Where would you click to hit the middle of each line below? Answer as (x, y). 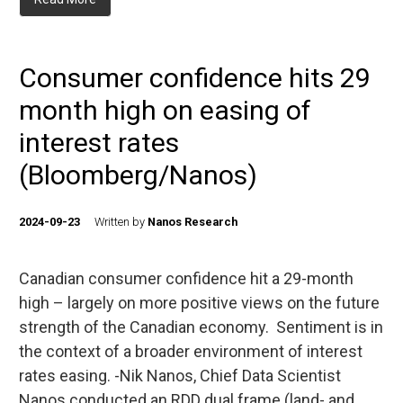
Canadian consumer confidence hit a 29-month (186, 278)
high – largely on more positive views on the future (199, 303)
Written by (121, 222)
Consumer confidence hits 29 (195, 78)
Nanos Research (193, 222)
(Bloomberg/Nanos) (138, 175)
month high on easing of (165, 110)
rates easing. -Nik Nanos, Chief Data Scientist (180, 376)
